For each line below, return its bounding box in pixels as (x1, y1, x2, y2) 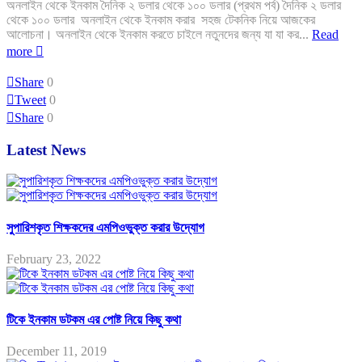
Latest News (6, 141, 86, 158)
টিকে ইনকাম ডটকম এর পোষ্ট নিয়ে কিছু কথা (6, 313, 181, 327)
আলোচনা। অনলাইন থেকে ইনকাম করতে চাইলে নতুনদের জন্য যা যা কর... (6, 27, 312, 41)
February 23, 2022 (6, 251, 101, 266)
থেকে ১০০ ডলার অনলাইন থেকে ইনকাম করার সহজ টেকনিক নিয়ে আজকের (6, 12, 315, 27)
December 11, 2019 (6, 344, 107, 359)
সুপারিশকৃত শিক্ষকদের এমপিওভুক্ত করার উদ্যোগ (6, 220, 204, 234)
